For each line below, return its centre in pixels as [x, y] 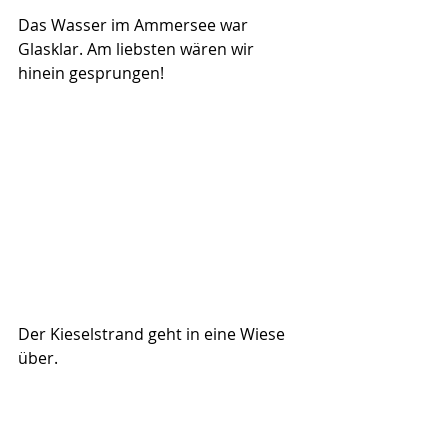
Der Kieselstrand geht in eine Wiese [153, 334]
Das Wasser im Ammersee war [135, 25]
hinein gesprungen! [91, 73]
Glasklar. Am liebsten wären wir [138, 49]
